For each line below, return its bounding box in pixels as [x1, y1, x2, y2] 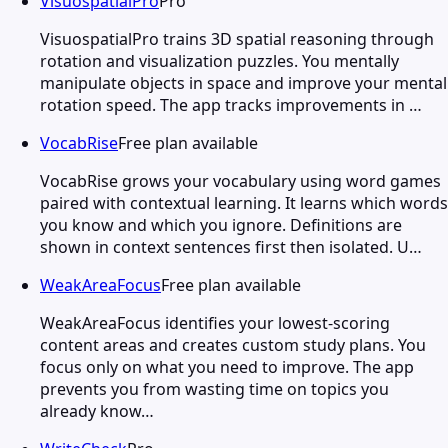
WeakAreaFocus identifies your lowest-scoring [40, 311, 390, 334]
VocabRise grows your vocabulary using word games [40, 169, 441, 192]
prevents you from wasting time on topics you [40, 377, 389, 400]
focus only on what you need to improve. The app [40, 355, 414, 378]
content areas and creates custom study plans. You [40, 333, 426, 356]
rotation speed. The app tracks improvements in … [40, 93, 422, 116]
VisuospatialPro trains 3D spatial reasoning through [40, 27, 434, 50]
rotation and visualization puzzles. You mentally [40, 49, 399, 72]
